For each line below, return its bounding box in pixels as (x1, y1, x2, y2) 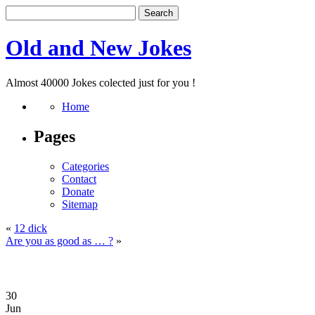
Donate (62, 185, 94, 198)
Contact (62, 172, 96, 185)
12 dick (14, 221, 47, 234)
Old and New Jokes (6, 35, 191, 61)
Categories (62, 160, 109, 172)
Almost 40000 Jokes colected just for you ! (6, 76, 195, 89)
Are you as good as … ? (6, 234, 113, 247)
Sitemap (62, 198, 98, 210)
